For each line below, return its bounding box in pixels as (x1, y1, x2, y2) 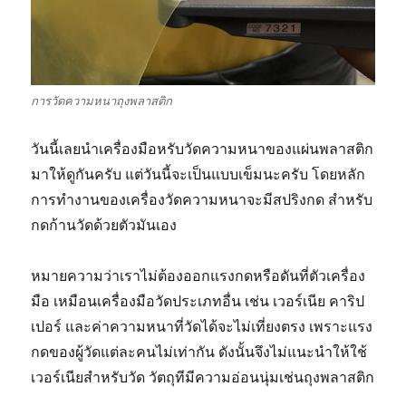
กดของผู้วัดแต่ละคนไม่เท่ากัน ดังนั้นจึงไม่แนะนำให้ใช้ (31, 342, 368, 361)
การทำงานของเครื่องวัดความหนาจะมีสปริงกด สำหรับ (31, 189, 373, 208)
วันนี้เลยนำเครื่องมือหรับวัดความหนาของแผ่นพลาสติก (31, 139, 374, 158)
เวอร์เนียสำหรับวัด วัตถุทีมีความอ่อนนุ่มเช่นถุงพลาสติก (31, 367, 375, 386)
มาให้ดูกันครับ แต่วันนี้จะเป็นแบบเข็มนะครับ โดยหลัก (31, 164, 366, 183)
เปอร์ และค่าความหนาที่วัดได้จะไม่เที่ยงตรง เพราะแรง (31, 316, 373, 335)
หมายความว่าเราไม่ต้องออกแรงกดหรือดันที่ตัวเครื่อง (31, 266, 366, 285)
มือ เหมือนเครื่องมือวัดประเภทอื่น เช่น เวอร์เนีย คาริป (31, 291, 365, 310)
